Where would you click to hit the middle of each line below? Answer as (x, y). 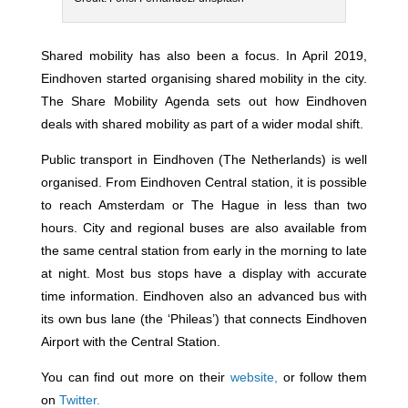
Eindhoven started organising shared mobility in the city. (204, 78)
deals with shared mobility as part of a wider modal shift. (202, 123)
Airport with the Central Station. (130, 341)
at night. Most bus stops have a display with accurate (204, 273)
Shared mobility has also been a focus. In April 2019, (204, 55)
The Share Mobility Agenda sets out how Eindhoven (204, 101)
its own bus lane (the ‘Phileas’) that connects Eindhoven (204, 318)
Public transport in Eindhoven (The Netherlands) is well (204, 159)
